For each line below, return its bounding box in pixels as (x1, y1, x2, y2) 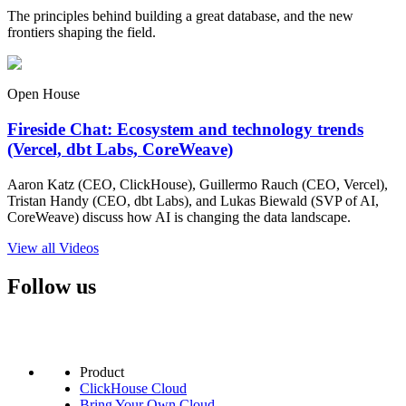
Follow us (7, 274, 96, 298)
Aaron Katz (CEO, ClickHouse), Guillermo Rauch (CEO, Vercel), (7, 176, 388, 192)
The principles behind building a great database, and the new (7, 8, 353, 24)
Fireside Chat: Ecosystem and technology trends (7, 120, 363, 140)
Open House (7, 86, 80, 102)
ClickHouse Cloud (80, 380, 187, 396)
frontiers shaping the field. (7, 24, 156, 41)
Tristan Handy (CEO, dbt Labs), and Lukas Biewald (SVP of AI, (7, 192, 379, 208)
